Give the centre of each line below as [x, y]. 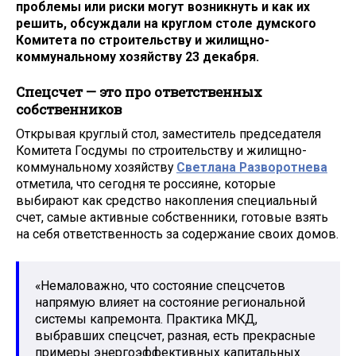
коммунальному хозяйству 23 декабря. [137, 56]
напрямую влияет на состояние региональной [170, 302]
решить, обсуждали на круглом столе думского [166, 23]
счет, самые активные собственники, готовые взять [172, 217]
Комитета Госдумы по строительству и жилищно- [161, 150]
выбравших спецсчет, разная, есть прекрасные [175, 335]
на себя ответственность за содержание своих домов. [177, 234]
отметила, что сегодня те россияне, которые [146, 184]
